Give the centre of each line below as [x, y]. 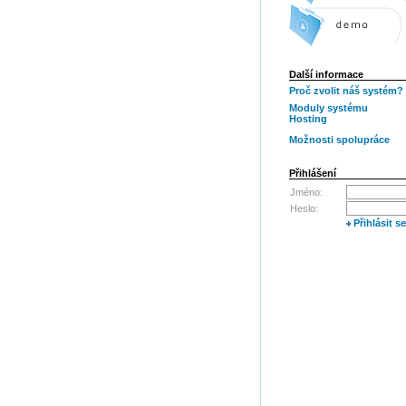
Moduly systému [329, 108]
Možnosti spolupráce [339, 140]
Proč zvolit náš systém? [346, 91]
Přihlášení [313, 173]
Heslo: [304, 208]
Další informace [326, 74]
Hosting [308, 119]
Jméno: [306, 192]
